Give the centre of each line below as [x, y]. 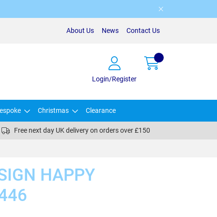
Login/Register [114, 79]
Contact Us [143, 31]
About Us [80, 31]
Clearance [101, 110]
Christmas [53, 110]
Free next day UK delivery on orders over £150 [82, 130]
